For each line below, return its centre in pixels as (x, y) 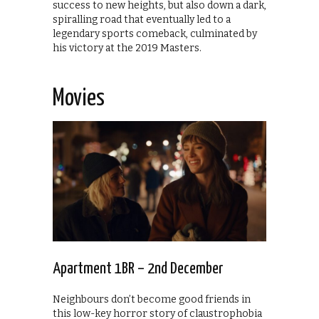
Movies (79, 98)
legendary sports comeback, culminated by (155, 33)
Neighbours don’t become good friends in (152, 299)
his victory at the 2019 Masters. (127, 48)
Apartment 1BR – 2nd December (138, 268)
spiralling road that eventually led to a (142, 19)
